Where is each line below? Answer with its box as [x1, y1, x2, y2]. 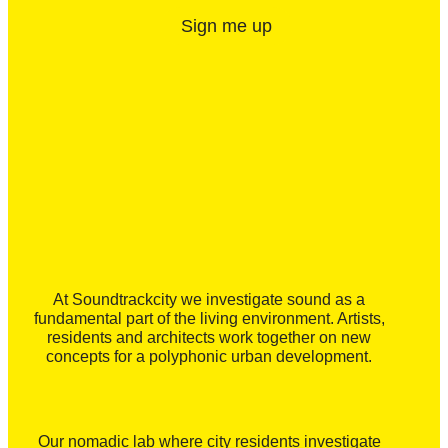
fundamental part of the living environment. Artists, [33, 310, 385, 328]
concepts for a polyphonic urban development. [46, 348, 373, 366]
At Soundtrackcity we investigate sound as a [53, 291, 366, 309]
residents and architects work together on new [47, 329, 372, 347]
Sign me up [181, 15, 272, 36]
